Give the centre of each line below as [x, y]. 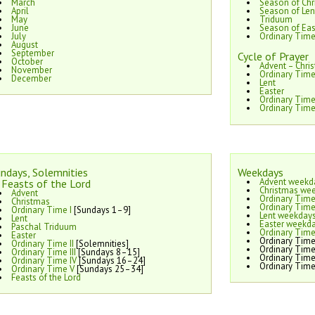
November [31, 70]
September [32, 53]
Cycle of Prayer [273, 57]
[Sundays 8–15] [108, 252]
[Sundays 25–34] [109, 269]
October [27, 61]
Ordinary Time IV [44, 260]
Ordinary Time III [43, 252]
